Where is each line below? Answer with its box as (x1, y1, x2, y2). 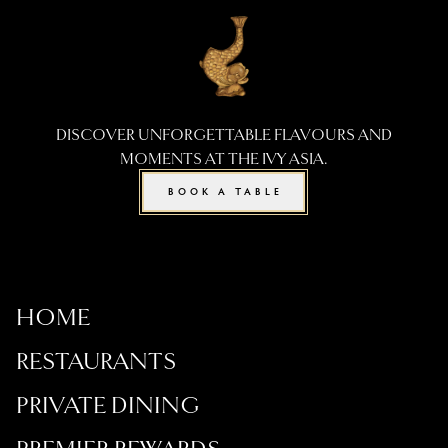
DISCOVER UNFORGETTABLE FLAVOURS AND (55, 125, 392, 145)
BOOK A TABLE (168, 184, 284, 198)
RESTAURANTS (16, 346, 177, 376)
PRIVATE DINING (16, 390, 199, 420)
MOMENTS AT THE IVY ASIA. (119, 149, 328, 169)
